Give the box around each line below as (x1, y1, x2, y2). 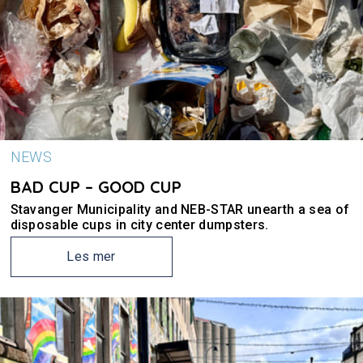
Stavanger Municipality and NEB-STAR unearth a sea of (10, 202, 350, 217)
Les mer (66, 249, 116, 264)
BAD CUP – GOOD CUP (10, 177, 181, 197)
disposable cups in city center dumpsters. (10, 217, 269, 233)
